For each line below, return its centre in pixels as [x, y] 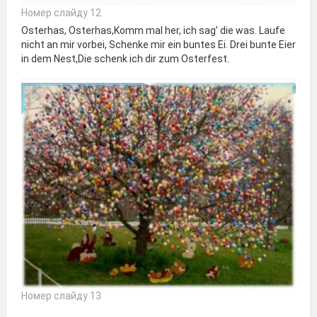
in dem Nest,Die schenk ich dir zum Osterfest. [125, 59]
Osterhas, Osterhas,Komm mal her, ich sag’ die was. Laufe [153, 30]
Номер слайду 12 [61, 13]
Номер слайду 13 [61, 296]
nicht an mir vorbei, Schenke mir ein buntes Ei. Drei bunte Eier [158, 45]
